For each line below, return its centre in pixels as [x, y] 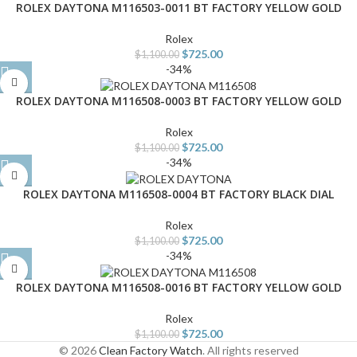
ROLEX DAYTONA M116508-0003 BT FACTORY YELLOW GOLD [178, 100]
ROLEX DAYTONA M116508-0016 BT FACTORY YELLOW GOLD [178, 287]
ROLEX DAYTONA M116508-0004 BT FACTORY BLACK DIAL [178, 194]
